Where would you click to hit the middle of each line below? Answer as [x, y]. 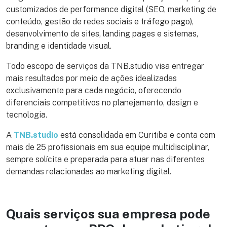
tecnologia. [27, 115]
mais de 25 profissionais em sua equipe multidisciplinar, [108, 147]
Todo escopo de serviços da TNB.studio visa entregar [105, 66]
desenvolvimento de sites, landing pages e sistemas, [102, 33]
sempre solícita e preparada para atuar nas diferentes [105, 159]
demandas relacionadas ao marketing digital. [89, 171]
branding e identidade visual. [59, 46]
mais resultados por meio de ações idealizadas [91, 78]
